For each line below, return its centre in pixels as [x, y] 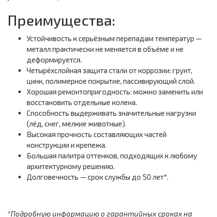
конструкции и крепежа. [67, 145]
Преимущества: [61, 20]
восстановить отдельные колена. [82, 102]
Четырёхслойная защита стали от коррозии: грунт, [109, 70]
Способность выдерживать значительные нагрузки [111, 113]
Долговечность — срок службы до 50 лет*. [98, 177]
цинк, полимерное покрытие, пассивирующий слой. [111, 81]
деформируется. [54, 60]
